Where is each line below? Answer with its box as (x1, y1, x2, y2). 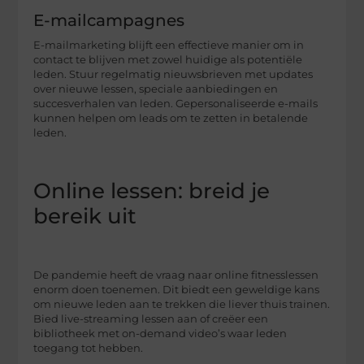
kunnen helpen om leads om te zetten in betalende (33, 112, 309, 125)
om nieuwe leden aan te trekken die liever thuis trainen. (33, 298, 331, 311)
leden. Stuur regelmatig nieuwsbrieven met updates (33, 68, 314, 81)
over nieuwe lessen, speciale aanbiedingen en (33, 83, 279, 96)
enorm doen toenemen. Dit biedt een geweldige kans (33, 284, 320, 297)
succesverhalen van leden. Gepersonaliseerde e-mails (33, 97, 318, 110)
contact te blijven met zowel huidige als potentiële (33, 54, 303, 67)
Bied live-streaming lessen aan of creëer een (33, 313, 269, 326)
